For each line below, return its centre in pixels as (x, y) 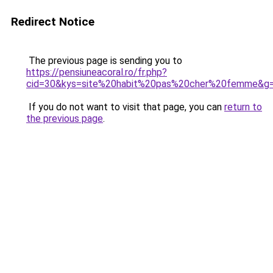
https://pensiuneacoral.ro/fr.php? (97, 72)
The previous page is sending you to (104, 61)
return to (243, 107)
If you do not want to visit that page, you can (125, 107)
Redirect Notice (53, 22)
